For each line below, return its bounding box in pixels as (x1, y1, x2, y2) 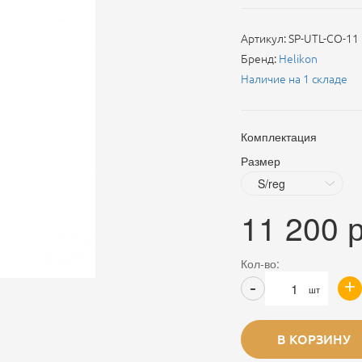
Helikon (279, 53, 318, 65)
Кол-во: (241, 255, 280, 271)
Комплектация (241, 128, 317, 145)
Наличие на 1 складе (241, 73, 347, 86)
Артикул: (241, 32, 288, 45)
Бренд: (241, 53, 279, 65)
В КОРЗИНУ (276, 332, 351, 347)
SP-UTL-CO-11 (288, 32, 359, 45)
